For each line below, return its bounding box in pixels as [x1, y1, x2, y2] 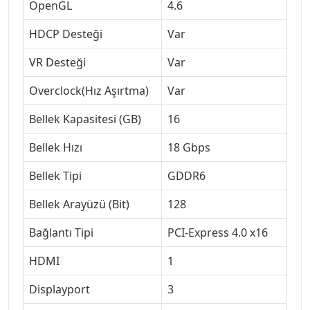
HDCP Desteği [29, 26, 102, 42]
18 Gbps [167, 139, 210, 155]
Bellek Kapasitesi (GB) [29, 111, 141, 127]
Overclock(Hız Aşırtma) [29, 82, 149, 98]
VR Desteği [29, 54, 86, 70]
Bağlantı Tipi [29, 224, 93, 240]
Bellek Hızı [29, 139, 82, 155]
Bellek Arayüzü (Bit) [29, 196, 129, 212]
